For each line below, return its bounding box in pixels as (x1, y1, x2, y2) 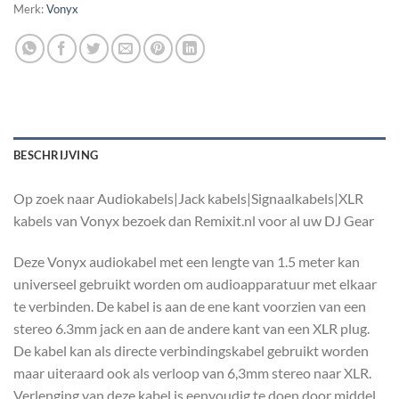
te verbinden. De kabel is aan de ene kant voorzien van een (13, 297, 366, 314)
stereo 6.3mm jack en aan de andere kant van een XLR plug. (13, 319, 370, 337)
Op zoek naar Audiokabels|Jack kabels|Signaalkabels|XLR (13, 189, 363, 207)
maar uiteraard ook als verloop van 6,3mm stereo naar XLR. (13, 363, 371, 381)
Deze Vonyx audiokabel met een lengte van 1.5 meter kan (13, 252, 360, 270)
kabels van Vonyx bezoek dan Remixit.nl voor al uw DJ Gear (13, 211, 374, 229)
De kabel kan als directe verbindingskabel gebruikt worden (13, 341, 369, 359)
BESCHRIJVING (13, 147, 99, 162)
